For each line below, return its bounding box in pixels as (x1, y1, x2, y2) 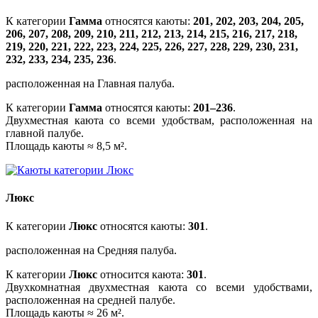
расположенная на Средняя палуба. (6, 243, 177, 256)
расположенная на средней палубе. (6, 293, 178, 306)
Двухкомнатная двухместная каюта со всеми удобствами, (6, 280, 312, 293)
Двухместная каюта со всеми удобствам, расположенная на (6, 114, 312, 127)
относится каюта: (97, 268, 187, 280)
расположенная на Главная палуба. (6, 77, 175, 90)
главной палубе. (6, 127, 84, 140)
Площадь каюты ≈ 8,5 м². (6, 140, 127, 153)
